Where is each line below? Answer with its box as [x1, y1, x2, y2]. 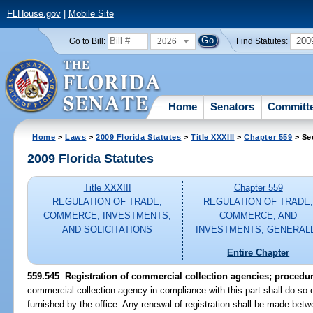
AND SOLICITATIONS [62, 224, 153, 235]
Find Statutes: [236, 36, 289, 45]
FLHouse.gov [6, 8, 61, 20]
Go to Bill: [68, 36, 105, 45]
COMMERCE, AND [219, 210, 298, 221]
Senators [210, 100, 255, 112]
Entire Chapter [227, 247, 290, 258]
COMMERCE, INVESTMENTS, [43, 210, 172, 221]
